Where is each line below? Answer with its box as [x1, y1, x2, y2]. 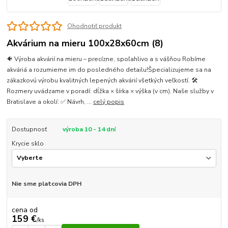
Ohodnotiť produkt [67, 22, 122, 31]
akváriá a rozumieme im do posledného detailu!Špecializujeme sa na [7, 66, 212, 74]
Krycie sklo [11, 139, 44, 148]
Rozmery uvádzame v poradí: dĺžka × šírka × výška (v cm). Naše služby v [7, 87, 214, 96]
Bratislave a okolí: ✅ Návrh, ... [7, 98, 94, 106]
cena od [11, 205, 38, 215]
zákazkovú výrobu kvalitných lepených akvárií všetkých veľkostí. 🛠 [7, 76, 198, 85]
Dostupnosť [11, 125, 47, 134]
